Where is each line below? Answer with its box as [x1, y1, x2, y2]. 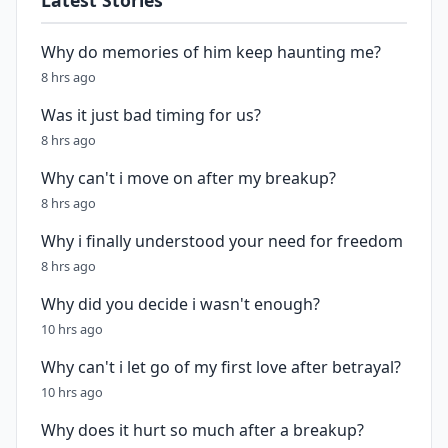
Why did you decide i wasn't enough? [41, 293, 320, 315]
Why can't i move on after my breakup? [41, 167, 336, 189]
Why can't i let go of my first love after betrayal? [41, 356, 401, 378]
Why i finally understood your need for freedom [41, 230, 403, 252]
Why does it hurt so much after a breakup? [41, 419, 364, 441]
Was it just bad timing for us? [41, 104, 261, 126]
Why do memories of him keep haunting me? [41, 41, 381, 63]
